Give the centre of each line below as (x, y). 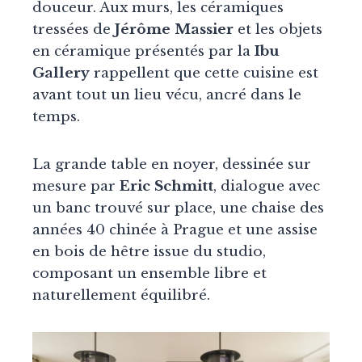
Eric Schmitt (166, 187)
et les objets (278, 30)
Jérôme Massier (174, 30)
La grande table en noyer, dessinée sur (172, 165)
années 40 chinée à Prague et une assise (175, 230)
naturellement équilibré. (121, 296)
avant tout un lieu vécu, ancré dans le (167, 95)
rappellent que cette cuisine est (204, 74)
